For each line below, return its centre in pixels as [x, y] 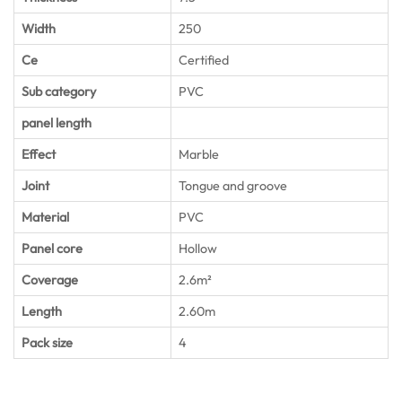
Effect [39, 154]
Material [45, 217]
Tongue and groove [233, 185]
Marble [199, 154]
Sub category [59, 91]
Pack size [47, 342]
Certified [204, 60]
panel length [57, 122]
